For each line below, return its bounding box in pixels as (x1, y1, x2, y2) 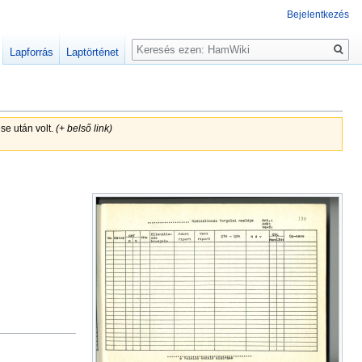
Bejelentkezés (287, 9, 349, 21)
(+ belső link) (55, 123, 112, 134)
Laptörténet (66, 46, 120, 59)
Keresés (131, 32, 194, 50)
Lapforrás (10, 46, 54, 59)
